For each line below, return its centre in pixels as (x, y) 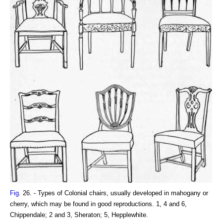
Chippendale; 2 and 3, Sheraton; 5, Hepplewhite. (79, 215)
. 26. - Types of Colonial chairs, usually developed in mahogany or (113, 193)
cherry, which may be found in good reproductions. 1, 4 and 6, (98, 204)
